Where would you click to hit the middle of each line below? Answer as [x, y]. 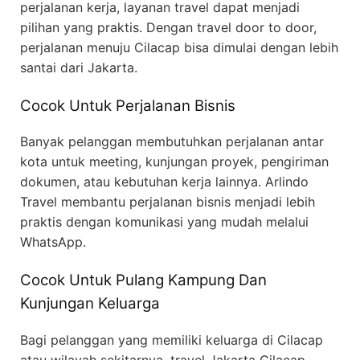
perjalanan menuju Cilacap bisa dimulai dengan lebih [179, 47]
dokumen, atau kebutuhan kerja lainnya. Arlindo [164, 182]
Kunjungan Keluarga [90, 304]
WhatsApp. [53, 242]
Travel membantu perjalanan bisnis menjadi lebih [168, 202]
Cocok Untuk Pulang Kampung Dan [143, 280]
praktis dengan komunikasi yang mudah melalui [164, 222]
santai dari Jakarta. [79, 67]
